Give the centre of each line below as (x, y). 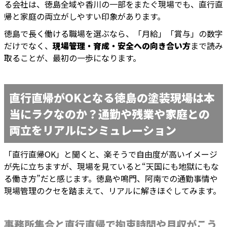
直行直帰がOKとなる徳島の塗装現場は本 (112, 98)
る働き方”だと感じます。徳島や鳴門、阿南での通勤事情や (111, 179)
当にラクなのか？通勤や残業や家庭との (109, 114)
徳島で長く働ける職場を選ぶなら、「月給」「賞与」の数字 (113, 34)
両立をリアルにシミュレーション (93, 130)
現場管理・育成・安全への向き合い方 (122, 46)
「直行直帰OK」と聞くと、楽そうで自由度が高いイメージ (111, 154)
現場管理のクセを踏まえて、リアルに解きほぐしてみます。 (112, 191)
